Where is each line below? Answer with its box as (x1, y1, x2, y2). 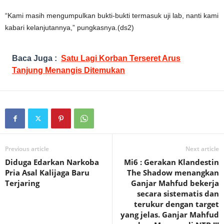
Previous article (5, 144, 49, 153)
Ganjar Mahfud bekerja (131, 178, 219, 188)
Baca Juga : (12, 54, 57, 63)
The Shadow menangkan (127, 167, 219, 178)
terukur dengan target (134, 199, 219, 209)
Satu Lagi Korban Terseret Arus (61, 54, 180, 63)
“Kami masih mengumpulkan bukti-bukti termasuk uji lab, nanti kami (5, 11, 218, 20)
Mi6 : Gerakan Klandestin (124, 157, 219, 167)
